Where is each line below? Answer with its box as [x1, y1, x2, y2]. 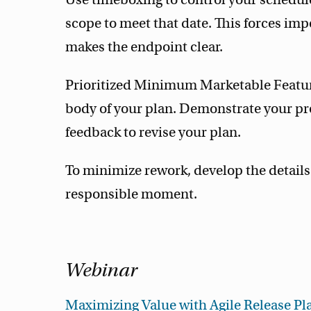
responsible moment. [65, 185, 198, 203]
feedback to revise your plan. [65, 124, 242, 142]
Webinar [65, 257, 138, 282]
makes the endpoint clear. [65, 38, 224, 56]
